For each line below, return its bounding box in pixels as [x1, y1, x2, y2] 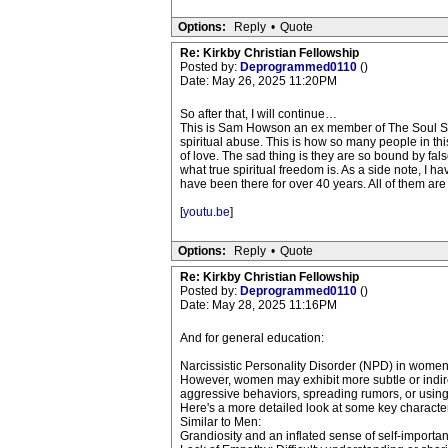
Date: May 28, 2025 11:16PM [179, 298, 337, 312]
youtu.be [182, 205, 230, 219]
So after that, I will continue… [179, 107, 337, 121]
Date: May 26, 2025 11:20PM [179, 74, 337, 88]
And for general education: [179, 331, 324, 345]
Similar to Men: [179, 415, 261, 429]
